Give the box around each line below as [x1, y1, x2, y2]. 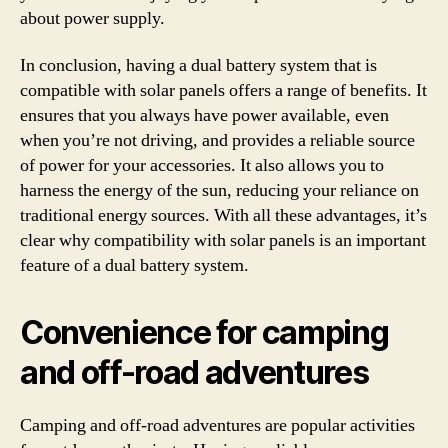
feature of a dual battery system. [20, 254, 249, 277]
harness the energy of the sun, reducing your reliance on [20, 179, 419, 202]
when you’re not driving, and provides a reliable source [20, 129, 415, 152]
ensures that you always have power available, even [20, 104, 389, 127]
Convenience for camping [20, 313, 389, 352]
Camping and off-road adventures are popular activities [20, 414, 415, 437]
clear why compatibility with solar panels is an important [20, 229, 426, 252]
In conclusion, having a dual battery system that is [20, 54, 377, 77]
